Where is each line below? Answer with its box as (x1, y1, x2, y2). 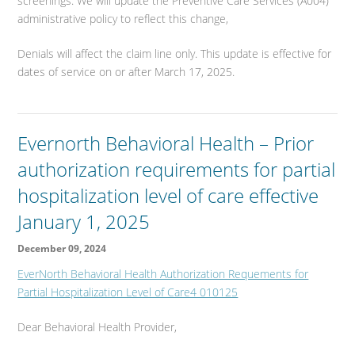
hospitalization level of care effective (17, 182, 319, 209)
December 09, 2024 (17, 242, 107, 256)
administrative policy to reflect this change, (17, 11, 229, 27)
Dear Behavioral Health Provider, (17, 319, 177, 335)
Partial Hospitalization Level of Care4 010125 (17, 284, 239, 300)
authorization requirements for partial (17, 156, 336, 183)
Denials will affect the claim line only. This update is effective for (17, 46, 332, 62)
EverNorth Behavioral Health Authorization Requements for (17, 266, 309, 282)
